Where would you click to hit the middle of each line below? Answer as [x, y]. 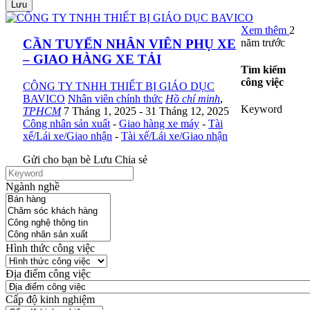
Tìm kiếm [264, 69]
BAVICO [44, 99]
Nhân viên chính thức [115, 99]
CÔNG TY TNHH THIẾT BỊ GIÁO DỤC [119, 86]
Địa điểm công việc [48, 274]
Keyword [262, 109]
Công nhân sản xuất [66, 124]
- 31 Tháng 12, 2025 [184, 111]
